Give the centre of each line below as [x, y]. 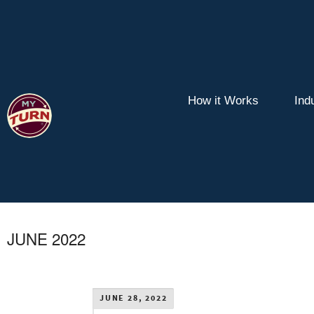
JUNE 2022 [46, 238]
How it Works [223, 101]
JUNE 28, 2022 [134, 298]
